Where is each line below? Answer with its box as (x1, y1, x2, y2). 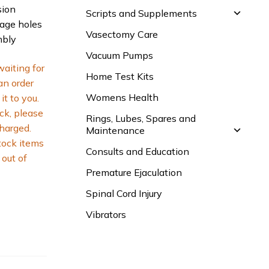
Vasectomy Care (86, 28, 159, 40)
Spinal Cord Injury (86, 187, 163, 199)
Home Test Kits (86, 70, 154, 82)
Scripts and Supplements (86, 7, 198, 19)
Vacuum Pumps (86, 49, 154, 61)
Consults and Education (86, 145, 190, 157)
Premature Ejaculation (86, 166, 183, 178)
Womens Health (86, 91, 159, 103)
